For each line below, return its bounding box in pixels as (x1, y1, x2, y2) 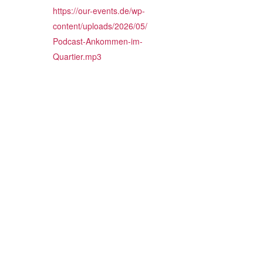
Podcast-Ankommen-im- (53, 35, 143, 47)
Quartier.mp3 (53, 50, 102, 62)
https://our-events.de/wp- (53, 5, 145, 16)
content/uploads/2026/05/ (53, 20, 147, 32)
